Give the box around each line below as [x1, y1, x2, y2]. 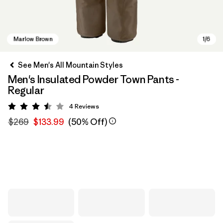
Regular [8, 84, 44, 97]
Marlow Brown [18, 146, 76, 156]
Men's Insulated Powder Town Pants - [8, 73, 180, 86]
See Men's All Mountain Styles [18, 60, 123, 70]
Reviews [75, 102, 99, 111]
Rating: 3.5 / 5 [36, 103, 83, 113]
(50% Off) [68, 116, 107, 127]
